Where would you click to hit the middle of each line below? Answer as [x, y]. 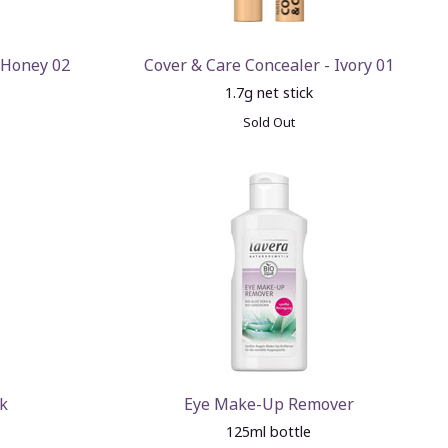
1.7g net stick [268, 92]
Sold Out [268, 122]
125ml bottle [269, 431]
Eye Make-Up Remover [268, 404]
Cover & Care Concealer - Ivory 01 [268, 65]
